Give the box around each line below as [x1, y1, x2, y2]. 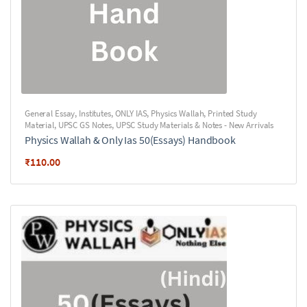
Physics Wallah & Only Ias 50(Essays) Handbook [25, 133, 236, 147]
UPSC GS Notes [58, 119, 112, 131]
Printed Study [208, 108, 257, 119]
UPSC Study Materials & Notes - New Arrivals [115, 119, 274, 131]
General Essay [25, 108, 75, 119]
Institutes [79, 108, 111, 119]
